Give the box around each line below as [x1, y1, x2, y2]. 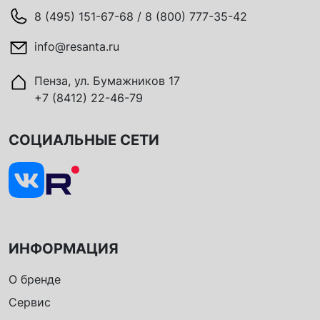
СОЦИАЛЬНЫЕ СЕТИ [9, 131, 159, 149]
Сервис [9, 295, 51, 310]
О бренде [9, 272, 61, 287]
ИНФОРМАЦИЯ [9, 240, 119, 258]
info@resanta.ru [34, 39, 119, 54]
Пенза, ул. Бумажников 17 [34, 74, 180, 89]
